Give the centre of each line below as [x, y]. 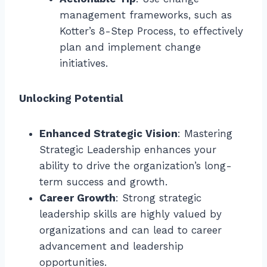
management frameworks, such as [146, 15]
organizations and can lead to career [131, 230]
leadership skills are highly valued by [131, 214]
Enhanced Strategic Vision [108, 133]
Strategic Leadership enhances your [128, 149]
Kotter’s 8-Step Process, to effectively [151, 31]
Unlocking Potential [71, 98]
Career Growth [77, 198]
